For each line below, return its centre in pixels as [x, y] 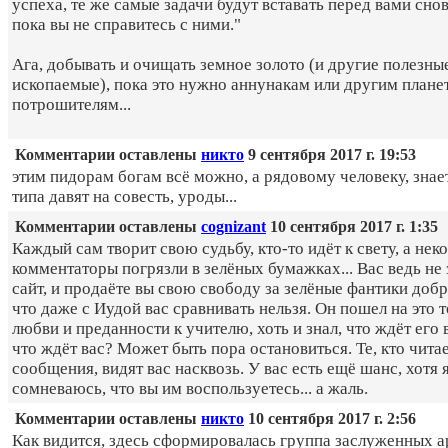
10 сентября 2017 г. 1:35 [352, 227]
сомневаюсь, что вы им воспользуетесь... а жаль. [190, 389]
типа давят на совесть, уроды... [124, 197]
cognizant [233, 227]
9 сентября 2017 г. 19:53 [330, 155]
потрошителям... [71, 105]
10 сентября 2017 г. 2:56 [330, 419]
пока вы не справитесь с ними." [126, 25]
